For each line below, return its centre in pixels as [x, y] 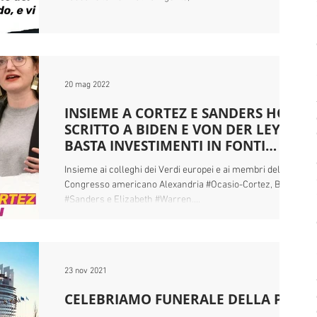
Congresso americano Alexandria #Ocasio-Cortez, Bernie [183, 185]
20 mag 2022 [87, 85]
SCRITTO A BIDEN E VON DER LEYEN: [183, 129]
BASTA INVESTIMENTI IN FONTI [165, 146]
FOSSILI [88, 162]
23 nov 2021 [86, 271]
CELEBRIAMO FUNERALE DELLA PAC [182, 299]
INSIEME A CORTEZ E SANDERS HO [176, 113]
